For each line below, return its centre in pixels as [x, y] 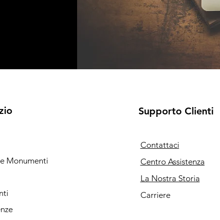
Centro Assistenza [172, 162]
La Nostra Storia [170, 178]
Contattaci [160, 145]
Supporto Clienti [176, 111]
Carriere [155, 195]
